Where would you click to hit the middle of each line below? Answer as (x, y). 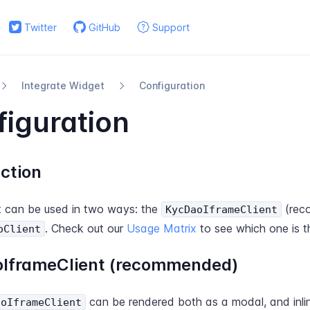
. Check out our (86, 228)
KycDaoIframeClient (221, 209)
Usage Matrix (162, 228)
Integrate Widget (63, 85)
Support (171, 27)
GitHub (104, 27)
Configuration (172, 85)
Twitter (40, 27)
